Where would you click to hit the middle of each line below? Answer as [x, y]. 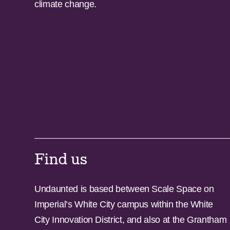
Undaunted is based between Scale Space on [124, 189]
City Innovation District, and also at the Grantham [131, 220]
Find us [61, 159]
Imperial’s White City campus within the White [124, 205]
